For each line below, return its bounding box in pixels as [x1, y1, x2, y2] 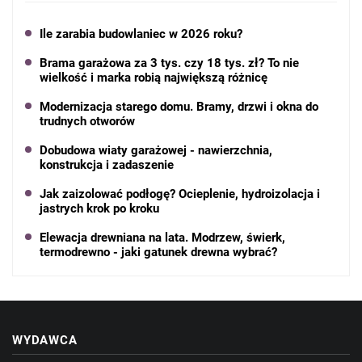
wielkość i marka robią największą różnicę [40, 70, 267, 86]
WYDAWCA [12, 333, 78, 348]
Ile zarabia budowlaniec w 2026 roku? [40, 27, 242, 42]
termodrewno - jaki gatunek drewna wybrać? [40, 245, 277, 260]
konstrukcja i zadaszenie [40, 158, 174, 173]
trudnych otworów [40, 114, 135, 129]
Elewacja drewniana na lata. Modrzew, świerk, [40, 230, 285, 246]
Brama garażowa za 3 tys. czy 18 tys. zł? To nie [40, 56, 299, 71]
